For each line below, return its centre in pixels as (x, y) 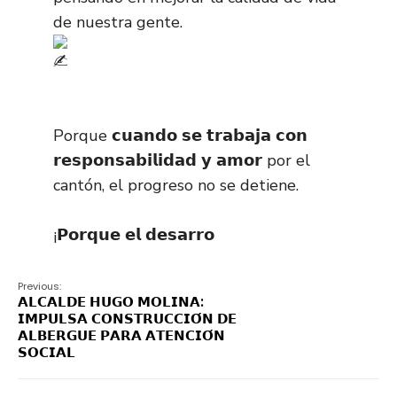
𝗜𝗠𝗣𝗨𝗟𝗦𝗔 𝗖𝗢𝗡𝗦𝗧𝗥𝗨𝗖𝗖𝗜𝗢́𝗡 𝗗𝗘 (127, 319)
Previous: (39, 286)
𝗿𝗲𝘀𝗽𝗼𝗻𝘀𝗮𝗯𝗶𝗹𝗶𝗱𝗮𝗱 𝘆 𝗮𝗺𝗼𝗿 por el (182, 160)
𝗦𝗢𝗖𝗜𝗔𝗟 (47, 352)
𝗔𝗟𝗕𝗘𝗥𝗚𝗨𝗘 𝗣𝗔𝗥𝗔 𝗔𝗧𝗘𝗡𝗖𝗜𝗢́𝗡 (121, 335)
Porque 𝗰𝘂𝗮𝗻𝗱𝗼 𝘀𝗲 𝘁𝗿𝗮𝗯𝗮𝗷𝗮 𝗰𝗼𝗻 (180, 136)
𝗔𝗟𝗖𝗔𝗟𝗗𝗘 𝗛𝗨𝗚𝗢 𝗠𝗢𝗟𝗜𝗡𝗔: (111, 302)
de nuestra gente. (118, 22)
